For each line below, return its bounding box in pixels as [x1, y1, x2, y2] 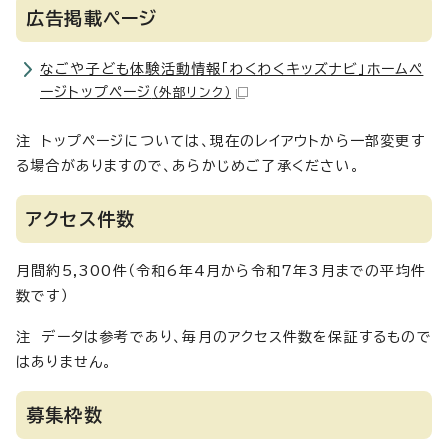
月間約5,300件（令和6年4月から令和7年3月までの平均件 [16, 264, 427, 278]
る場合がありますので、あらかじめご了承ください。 [16, 159, 360, 173]
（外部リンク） [151, 86, 232, 99]
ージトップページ [40, 85, 152, 99]
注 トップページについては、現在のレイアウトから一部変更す [16, 134, 425, 148]
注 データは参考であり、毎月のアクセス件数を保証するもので [16, 330, 432, 344]
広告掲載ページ [26, 9, 158, 27]
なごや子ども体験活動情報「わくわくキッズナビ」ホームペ [40, 62, 424, 76]
